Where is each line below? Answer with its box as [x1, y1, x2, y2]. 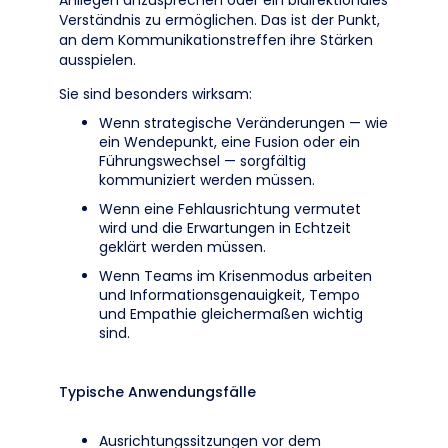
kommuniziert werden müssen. [99, 170, 315, 190]
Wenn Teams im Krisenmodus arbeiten [99, 266, 372, 286]
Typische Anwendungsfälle [59, 382, 256, 402]
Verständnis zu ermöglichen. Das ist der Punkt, [59, 10, 380, 30]
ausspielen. [59, 50, 136, 70]
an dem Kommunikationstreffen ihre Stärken [59, 30, 373, 50]
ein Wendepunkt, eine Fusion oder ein [99, 132, 360, 152]
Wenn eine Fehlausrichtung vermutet [99, 199, 361, 219]
